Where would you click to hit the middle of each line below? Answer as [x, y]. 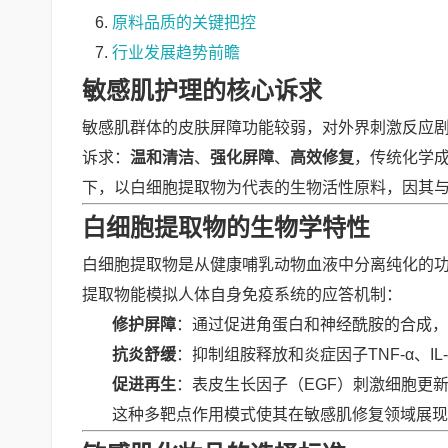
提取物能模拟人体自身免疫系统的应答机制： [242, 294]
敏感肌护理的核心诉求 [202, 90]
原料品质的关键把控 [184, 22]
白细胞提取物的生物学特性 [226, 227]
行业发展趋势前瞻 [176, 52]
